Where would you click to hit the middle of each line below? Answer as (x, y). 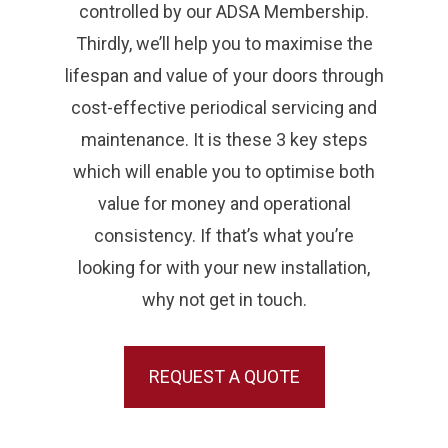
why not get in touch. (224, 299)
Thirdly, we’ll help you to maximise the (224, 43)
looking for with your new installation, (224, 267)
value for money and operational (224, 203)
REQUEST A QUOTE (224, 376)
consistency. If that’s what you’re (224, 235)
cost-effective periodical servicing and (224, 107)
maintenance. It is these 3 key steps (224, 139)
